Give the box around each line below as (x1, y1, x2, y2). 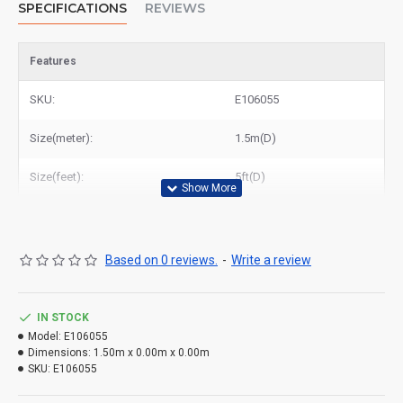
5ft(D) (235, 170, 265, 184)
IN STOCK (37, 311, 89, 324)
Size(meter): (30, 131, 93, 145)
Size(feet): (30, 170, 84, 184)
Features (30, 55, 76, 67)
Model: (28, 330, 61, 343)
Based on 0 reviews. (105, 253, 218, 267)
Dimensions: (28, 346, 91, 359)
